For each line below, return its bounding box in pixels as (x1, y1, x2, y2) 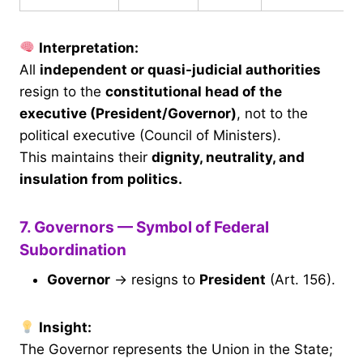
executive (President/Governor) (19, 105, 237, 122)
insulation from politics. (19, 170, 182, 187)
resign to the (19, 83, 105, 100)
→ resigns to (110, 271, 199, 288)
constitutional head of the (105, 83, 282, 100)
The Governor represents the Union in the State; (19, 341, 333, 358)
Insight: (39, 319, 92, 336)
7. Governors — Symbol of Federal (19, 217, 269, 237)
